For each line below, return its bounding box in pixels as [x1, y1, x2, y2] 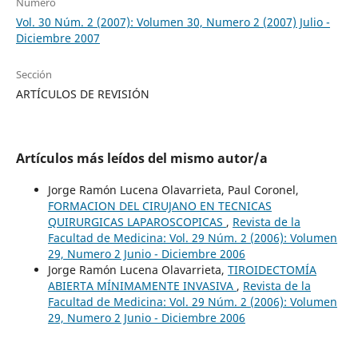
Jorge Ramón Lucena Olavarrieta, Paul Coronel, [47, 181, 299, 197]
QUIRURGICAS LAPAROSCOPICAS [47, 213, 226, 229]
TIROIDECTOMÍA [227, 261, 316, 277]
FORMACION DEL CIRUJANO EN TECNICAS [47, 197, 272, 213]
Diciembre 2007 [15, 30, 100, 46]
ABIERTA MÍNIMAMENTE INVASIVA [47, 277, 237, 293]
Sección [15, 66, 52, 82]
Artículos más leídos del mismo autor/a [15, 149, 268, 167]
